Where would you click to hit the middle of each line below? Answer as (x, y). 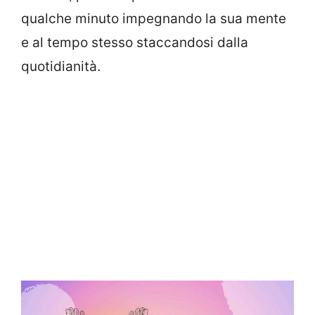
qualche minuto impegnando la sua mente (154, 19)
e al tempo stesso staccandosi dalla (135, 43)
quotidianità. (61, 66)
